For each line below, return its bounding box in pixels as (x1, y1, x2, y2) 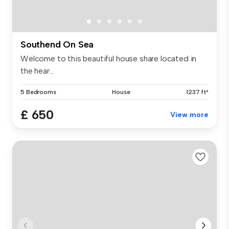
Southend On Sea (20, 38, 94, 50)
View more (170, 110, 209, 119)
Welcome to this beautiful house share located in (20, 53, 197, 63)
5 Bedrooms (20, 88, 56, 96)
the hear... (20, 65, 54, 76)
